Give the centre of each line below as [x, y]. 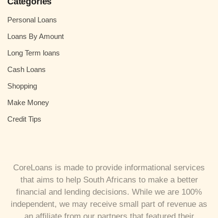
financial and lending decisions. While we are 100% [109, 192]
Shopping [22, 86]
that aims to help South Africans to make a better [109, 180]
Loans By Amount [36, 36]
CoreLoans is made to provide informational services [109, 168]
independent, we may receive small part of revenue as [109, 204]
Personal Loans [32, 20]
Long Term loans [34, 53]
